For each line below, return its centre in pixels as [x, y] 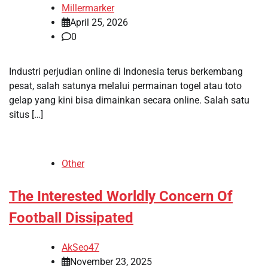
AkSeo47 [80, 247]
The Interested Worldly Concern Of [121, 196]
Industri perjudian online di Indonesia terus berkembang [126, 71]
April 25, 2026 [99, 22]
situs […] [26, 114]
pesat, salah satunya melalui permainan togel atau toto [125, 86]
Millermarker [88, 8]
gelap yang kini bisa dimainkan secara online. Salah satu [129, 100]
